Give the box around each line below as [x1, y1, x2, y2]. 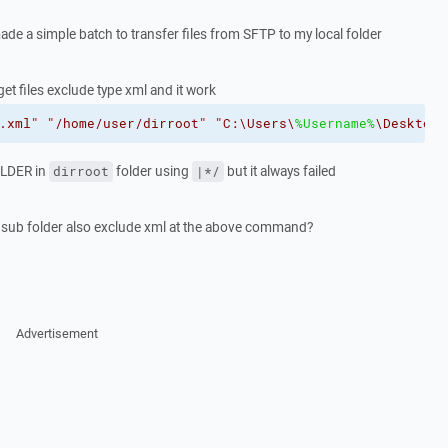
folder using [112, 162, 192, 180]
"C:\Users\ [214, 115, 295, 132]
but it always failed [223, 162, 336, 180]
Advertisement [15, 325, 98, 342]
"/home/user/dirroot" [46, 115, 207, 132]
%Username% [294, 115, 375, 132]
